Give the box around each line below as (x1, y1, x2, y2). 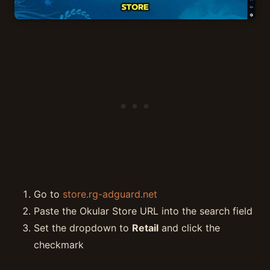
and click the (159, 222, 220, 234)
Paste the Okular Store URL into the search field (34, 205, 253, 218)
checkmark (34, 239, 84, 251)
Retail (132, 222, 159, 234)
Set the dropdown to (34, 222, 132, 234)
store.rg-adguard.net (63, 188, 157, 201)
